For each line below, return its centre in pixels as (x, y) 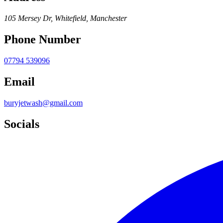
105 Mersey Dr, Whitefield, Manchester (65, 18)
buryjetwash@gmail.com (43, 103)
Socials (22, 124)
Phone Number (43, 40)
